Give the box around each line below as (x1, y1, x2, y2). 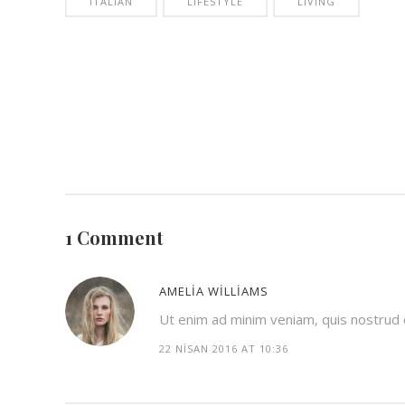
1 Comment (65, 224, 164, 250)
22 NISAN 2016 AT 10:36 (159, 341, 288, 355)
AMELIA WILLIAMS (159, 282, 268, 299)
